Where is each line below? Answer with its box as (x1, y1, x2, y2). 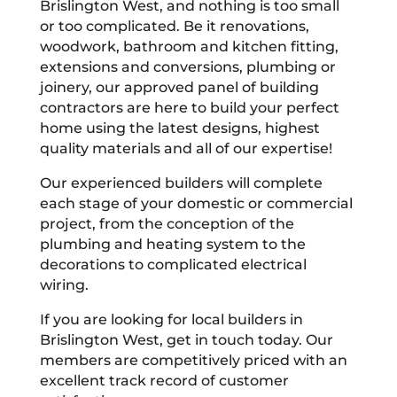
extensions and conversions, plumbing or (39, 58, 336, 75)
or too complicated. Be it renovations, (39, 17, 309, 35)
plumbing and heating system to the (39, 235, 306, 253)
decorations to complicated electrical (39, 255, 307, 273)
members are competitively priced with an (39, 351, 347, 369)
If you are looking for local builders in (39, 310, 303, 328)
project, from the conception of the (39, 214, 294, 232)
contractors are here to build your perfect (39, 98, 339, 116)
